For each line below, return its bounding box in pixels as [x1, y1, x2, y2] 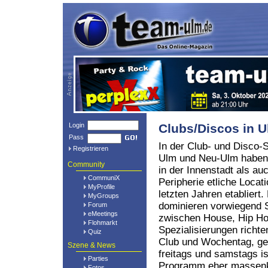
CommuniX [88, 174, 120, 181]
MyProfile [88, 183, 115, 190]
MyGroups [88, 192, 119, 199]
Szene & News [68, 241, 115, 249]
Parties [88, 255, 108, 262]
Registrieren [73, 145, 108, 152]
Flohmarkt [88, 219, 117, 226]
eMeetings [88, 210, 118, 217]
